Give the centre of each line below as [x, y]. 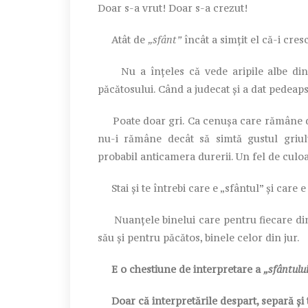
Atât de [123, 39]
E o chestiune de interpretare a [180, 269]
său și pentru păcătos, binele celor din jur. [199, 237]
